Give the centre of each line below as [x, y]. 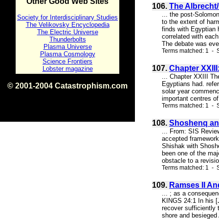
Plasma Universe [67, 47]
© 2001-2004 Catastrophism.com [67, 86]
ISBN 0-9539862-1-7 [67, 94]
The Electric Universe [67, 32]
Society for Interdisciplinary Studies [67, 17]
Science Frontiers [67, 61]
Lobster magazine [67, 69]
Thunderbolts [67, 39]
